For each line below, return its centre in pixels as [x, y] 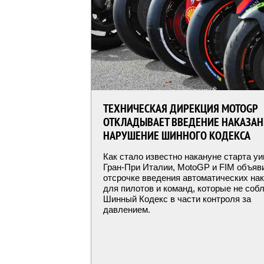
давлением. [127, 209]
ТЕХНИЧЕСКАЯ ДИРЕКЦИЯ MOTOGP [180, 108]
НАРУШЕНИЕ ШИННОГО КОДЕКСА [177, 136]
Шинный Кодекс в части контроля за [177, 199]
